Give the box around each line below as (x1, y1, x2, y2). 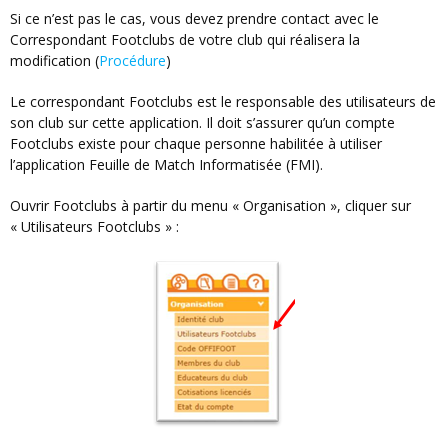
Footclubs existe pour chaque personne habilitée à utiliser (10, 134, 382, 154)
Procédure (99, 51, 166, 71)
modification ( (10, 51, 99, 71)
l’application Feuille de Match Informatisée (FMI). (10, 155, 323, 175)
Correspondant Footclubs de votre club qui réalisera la (10, 30, 360, 50)
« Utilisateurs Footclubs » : (10, 217, 179, 237)
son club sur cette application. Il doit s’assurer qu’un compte (10, 113, 395, 133)
